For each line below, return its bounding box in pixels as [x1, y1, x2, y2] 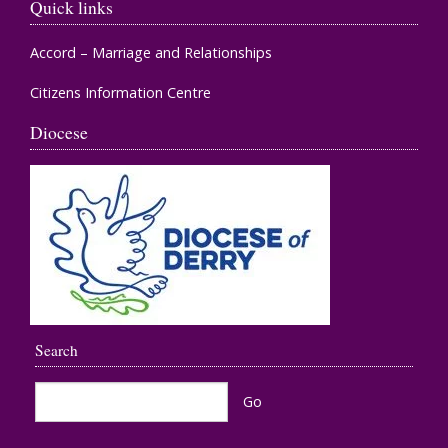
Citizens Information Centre [30, 82, 211, 102]
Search [35, 339, 78, 360]
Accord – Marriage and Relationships [30, 42, 272, 62]
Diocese [30, 119, 88, 144]
